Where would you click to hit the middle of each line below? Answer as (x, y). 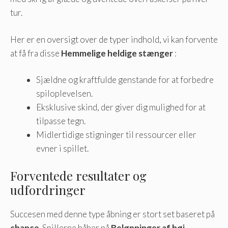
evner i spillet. (62, 149)
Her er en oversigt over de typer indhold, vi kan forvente (114, 39)
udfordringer (48, 190)
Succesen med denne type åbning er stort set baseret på (112, 214)
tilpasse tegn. (61, 121)
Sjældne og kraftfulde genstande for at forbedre (125, 80)
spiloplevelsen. (64, 94)
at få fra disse (36, 53)
